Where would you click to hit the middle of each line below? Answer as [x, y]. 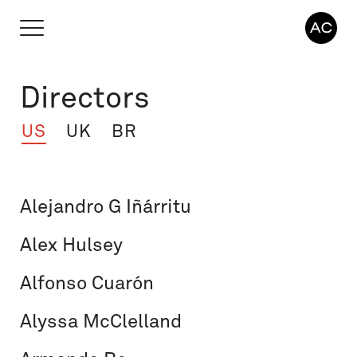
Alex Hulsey [71, 245]
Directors [85, 98]
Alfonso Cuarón [87, 283]
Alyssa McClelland [101, 322]
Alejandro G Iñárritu [106, 207]
